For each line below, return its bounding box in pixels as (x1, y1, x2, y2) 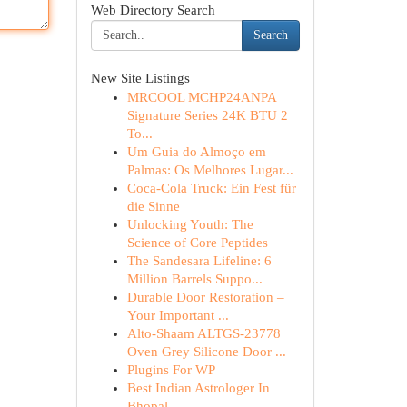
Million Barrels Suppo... (126, 272, 263, 286)
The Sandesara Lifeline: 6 (126, 253, 272, 268)
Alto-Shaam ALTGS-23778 (126, 326, 281, 341)
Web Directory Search (90, 3, 215, 17)
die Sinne (126, 199, 180, 213)
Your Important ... (126, 308, 229, 323)
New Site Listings (90, 71, 190, 85)
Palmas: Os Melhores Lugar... (126, 163, 293, 177)
